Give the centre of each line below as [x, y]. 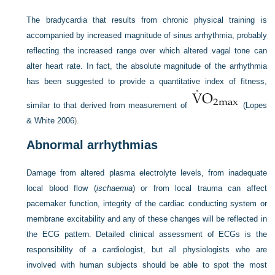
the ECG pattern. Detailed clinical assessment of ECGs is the [147, 234]
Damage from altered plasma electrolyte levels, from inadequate [147, 173]
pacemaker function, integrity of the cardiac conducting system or [147, 203]
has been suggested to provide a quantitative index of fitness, [147, 81]
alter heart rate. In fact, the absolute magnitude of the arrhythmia [147, 66]
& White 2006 [51, 121]
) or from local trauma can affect [199, 188]
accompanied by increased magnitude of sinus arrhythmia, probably [147, 35]
